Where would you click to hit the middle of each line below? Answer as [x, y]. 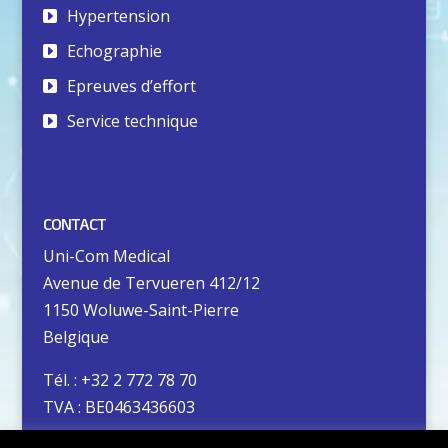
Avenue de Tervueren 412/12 [151, 282]
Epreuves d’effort [131, 85]
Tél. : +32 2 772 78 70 [119, 379]
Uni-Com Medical [106, 255]
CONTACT [74, 223]
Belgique [75, 336]
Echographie [114, 50]
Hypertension [118, 15]
